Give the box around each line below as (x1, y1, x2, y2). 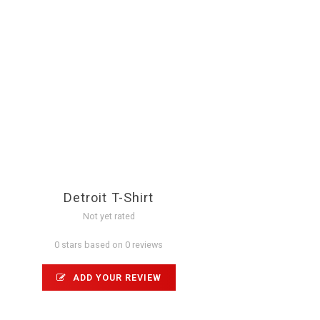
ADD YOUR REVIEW (69, 271, 161, 283)
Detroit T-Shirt (64, 189, 154, 205)
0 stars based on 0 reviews (54, 239, 164, 250)
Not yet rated (82, 210, 135, 221)
